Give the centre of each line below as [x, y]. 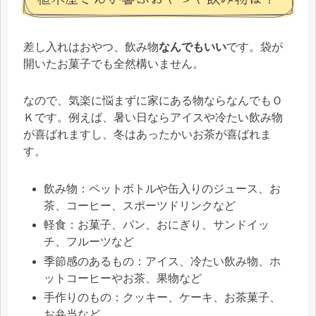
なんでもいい [193, 47]
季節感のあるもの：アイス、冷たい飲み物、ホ [163, 261]
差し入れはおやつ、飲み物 [91, 47]
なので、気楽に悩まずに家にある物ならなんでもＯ [153, 101]
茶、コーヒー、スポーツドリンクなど [140, 206]
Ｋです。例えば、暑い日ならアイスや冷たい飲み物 [153, 118]
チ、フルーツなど [89, 242]
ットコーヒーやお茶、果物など [123, 278]
